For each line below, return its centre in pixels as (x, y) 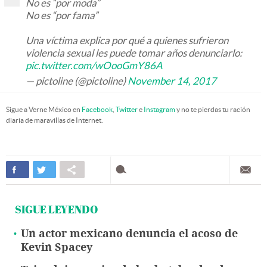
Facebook (97, 110)
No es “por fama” (62, 15)
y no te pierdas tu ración (213, 110)
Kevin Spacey (57, 248)
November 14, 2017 (172, 81)
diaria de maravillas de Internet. (55, 120)
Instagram (159, 110)
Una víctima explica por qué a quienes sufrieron (127, 41)
